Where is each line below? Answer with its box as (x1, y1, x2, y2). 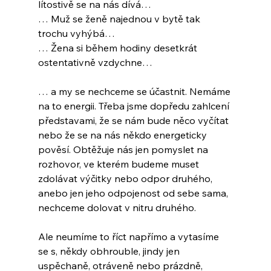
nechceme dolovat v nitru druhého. (38, 201, 196, 214)
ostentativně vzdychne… (38, 56, 152, 69)
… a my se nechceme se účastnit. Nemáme (38, 85, 233, 98)
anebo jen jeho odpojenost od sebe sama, (38, 187, 230, 200)
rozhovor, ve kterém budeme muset (38, 158, 201, 171)
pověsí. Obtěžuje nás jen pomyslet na (38, 143, 211, 156)
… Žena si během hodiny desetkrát (38, 42, 200, 54)
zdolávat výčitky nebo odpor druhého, (38, 172, 215, 185)
